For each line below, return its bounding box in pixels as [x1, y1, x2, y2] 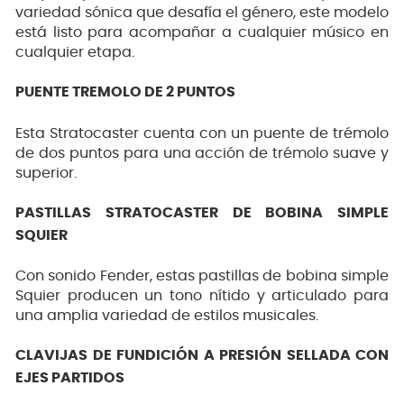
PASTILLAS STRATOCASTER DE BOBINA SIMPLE [15, 205, 389, 220]
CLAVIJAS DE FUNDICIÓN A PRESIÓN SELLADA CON [15, 348, 389, 363]
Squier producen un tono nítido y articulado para [15, 289, 389, 304]
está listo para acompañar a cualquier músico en [15, 25, 389, 41]
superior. [15, 165, 77, 180]
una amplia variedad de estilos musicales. [15, 308, 318, 324]
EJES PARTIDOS [15, 371, 124, 386]
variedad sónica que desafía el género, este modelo [15, 5, 389, 21]
